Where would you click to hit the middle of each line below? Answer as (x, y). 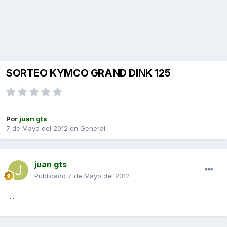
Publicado (51, 176)
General (93, 128)
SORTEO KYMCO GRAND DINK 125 (88, 73)
